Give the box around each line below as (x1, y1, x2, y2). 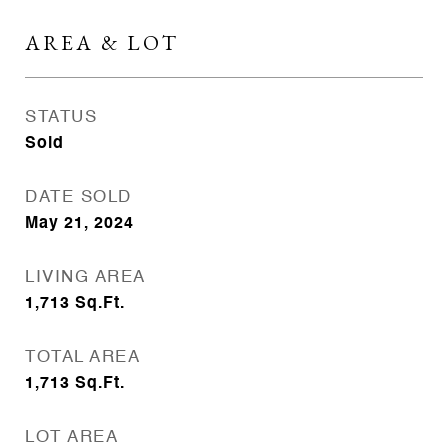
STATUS (25, 109, 97, 126)
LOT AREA (25, 429, 118, 446)
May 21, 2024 (25, 216, 134, 232)
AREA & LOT (25, 29, 179, 56)
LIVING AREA (25, 269, 146, 286)
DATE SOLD (25, 189, 132, 206)
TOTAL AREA (25, 349, 140, 366)
